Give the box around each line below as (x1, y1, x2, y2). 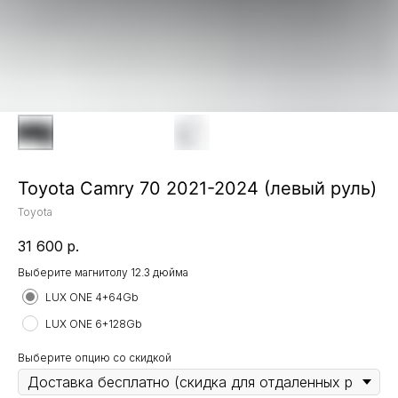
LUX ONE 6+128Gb (45, 316, 142, 330)
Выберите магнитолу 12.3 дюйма (18, 266, 188, 280)
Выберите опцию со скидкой (18, 351, 171, 365)
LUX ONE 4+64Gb (45, 290, 139, 304)
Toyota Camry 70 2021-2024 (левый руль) (18, 178, 377, 199)
